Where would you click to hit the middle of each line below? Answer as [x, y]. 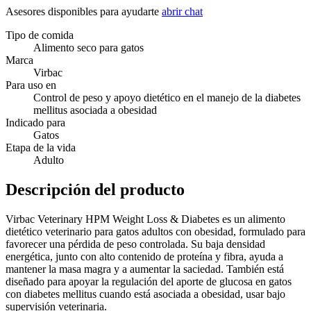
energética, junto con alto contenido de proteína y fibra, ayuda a [144, 257]
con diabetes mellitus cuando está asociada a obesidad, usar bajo [145, 294]
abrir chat [182, 12]
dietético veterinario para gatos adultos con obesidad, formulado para [155, 232]
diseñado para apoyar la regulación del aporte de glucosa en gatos [149, 282]
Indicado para [35, 123]
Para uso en [31, 85]
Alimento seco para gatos [89, 48]
